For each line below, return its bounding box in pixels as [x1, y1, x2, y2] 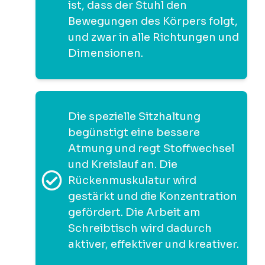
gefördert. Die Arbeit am [68, 205, 201, 219]
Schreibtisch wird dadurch [68, 221, 212, 235]
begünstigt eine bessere [68, 125, 200, 139]
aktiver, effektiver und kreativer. [68, 237, 239, 251]
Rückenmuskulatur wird [68, 173, 196, 187]
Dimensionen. [68, 46, 143, 60]
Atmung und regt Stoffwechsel [68, 141, 234, 155]
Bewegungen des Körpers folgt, [68, 14, 238, 28]
